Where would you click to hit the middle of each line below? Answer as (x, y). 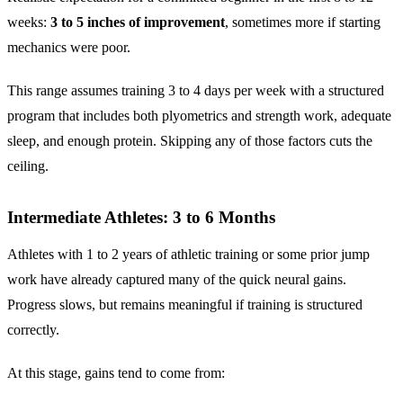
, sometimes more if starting (303, 22)
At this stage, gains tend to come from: (116, 372)
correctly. (33, 329)
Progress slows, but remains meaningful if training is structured (185, 304)
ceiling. (28, 166)
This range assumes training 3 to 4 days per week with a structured (196, 90)
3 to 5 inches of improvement (138, 22)
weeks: (29, 22)
